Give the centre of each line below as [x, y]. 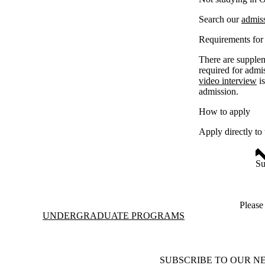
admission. [219, 92]
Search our [220, 20]
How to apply [224, 112]
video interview [228, 81]
